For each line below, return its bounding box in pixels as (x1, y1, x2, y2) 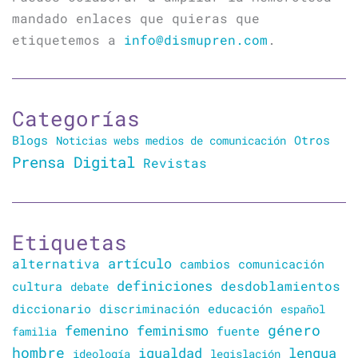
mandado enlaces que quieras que (12, 10, 260, 27)
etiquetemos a (12, 31, 124, 49)
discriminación (99, 300, 200, 317)
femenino (65, 321, 129, 340)
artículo (108, 254, 172, 273)
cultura (12, 279, 62, 295)
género (268, 320, 320, 340)
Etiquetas (12, 228, 127, 257)
